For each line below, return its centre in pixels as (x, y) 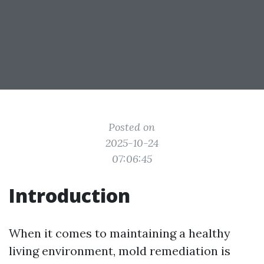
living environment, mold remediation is (120, 251)
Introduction (70, 195)
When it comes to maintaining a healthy (120, 233)
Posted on (132, 127)
